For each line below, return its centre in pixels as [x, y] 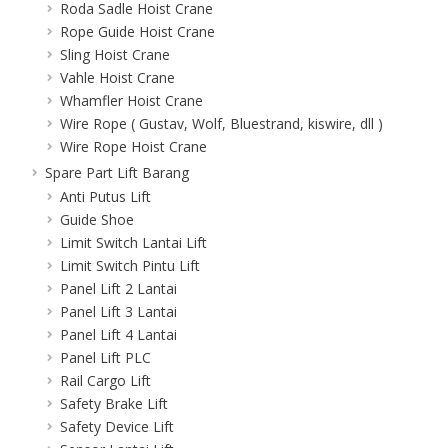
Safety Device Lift [117, 426]
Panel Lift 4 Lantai [118, 334]
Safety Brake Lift [114, 403]
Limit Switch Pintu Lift [130, 265]
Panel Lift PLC [105, 357]
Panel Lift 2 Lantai [118, 288]
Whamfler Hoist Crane [131, 100]
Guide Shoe [97, 219]
